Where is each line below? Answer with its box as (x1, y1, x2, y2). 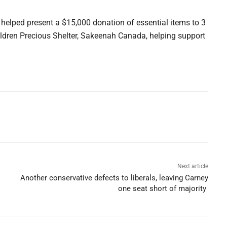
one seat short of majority (118, 184, 209, 194)
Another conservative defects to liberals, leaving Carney (20, 173, 209, 183)
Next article (177, 163, 209, 170)
